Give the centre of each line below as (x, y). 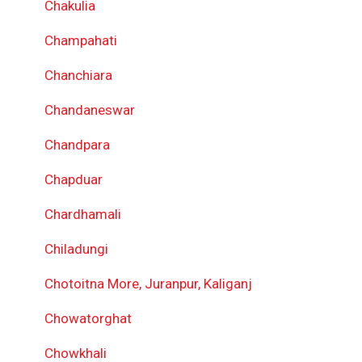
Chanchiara (78, 75)
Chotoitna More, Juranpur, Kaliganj (148, 284)
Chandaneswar (90, 110)
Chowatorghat (88, 318)
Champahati (81, 40)
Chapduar (74, 179)
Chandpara (77, 145)
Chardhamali (83, 214)
